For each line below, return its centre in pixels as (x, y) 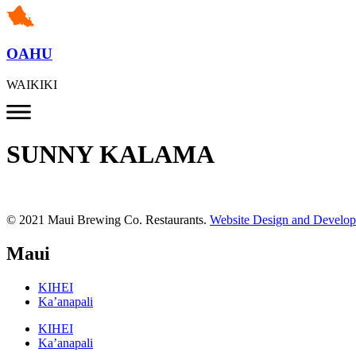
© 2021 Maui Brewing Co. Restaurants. (108, 220)
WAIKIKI (32, 84)
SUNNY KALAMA (110, 154)
